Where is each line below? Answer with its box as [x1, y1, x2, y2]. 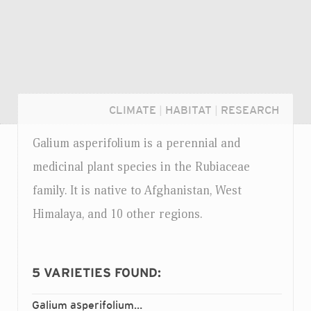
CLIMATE [109, 103, 156, 117]
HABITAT [165, 103, 212, 117]
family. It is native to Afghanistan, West [33, 183, 242, 198]
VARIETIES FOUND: [44, 266, 161, 280]
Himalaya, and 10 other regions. [33, 207, 202, 221]
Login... [35, 285, 77, 299]
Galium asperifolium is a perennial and [33, 136, 240, 151]
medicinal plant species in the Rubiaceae [33, 160, 250, 174]
